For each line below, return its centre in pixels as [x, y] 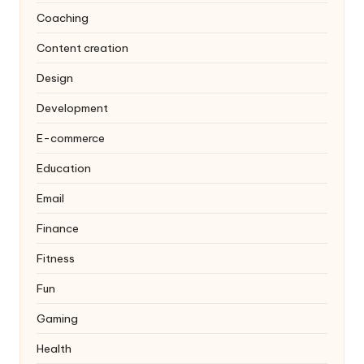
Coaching [63, 18]
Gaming [57, 319]
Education [64, 169]
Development [72, 108]
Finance [58, 229]
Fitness [56, 259]
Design [55, 78]
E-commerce [71, 139]
